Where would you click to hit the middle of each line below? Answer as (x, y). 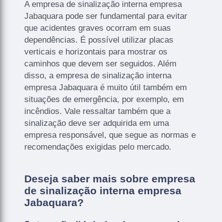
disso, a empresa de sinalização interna (98, 76)
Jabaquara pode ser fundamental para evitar (106, 16)
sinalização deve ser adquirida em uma (97, 123)
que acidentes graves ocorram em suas (98, 28)
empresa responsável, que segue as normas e (110, 135)
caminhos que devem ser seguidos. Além (101, 64)
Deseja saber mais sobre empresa (110, 179)
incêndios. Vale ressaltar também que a (98, 111)
